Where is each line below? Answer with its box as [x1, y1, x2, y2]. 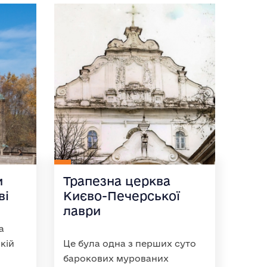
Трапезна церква [63, 174, 170, 188]
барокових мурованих [63, 253, 169, 263]
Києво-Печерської [63, 189, 180, 203]
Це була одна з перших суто [63, 238, 196, 249]
